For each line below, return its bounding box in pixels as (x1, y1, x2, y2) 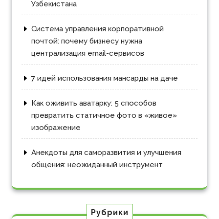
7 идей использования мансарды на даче (31, 74, 178, 83)
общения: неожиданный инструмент (31, 160, 163, 170)
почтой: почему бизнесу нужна (31, 37, 142, 46)
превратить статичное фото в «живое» (31, 111, 177, 120)
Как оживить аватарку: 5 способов (31, 99, 156, 108)
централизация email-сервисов (31, 49, 144, 58)
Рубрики (90, 208, 129, 218)
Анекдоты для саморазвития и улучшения (31, 148, 181, 157)
